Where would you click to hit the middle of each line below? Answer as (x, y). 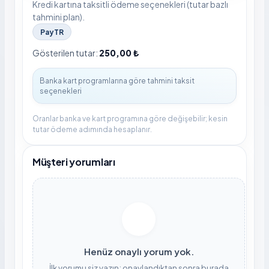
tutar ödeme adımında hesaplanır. (92, 130)
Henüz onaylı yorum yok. (139, 252)
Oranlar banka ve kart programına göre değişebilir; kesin (130, 119)
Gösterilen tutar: (66, 53)
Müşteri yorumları (74, 162)
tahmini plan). (59, 17)
